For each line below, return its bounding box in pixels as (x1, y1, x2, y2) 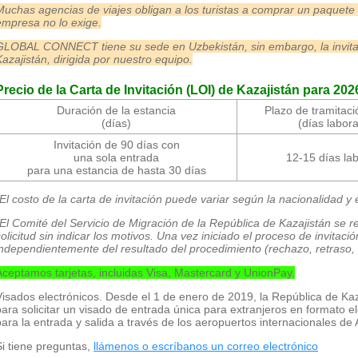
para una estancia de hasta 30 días (26, 163, 206, 177)
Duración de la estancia (57, 103, 176, 117)
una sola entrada (74, 150, 159, 164)
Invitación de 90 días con (53, 137, 180, 151)
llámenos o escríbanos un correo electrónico (93, 339, 318, 352)
